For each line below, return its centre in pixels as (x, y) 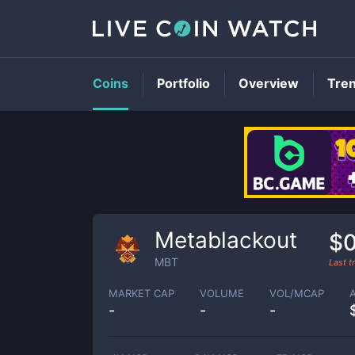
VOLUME (222, 293)
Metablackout (226, 240)
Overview (269, 83)
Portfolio (183, 83)
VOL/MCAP (297, 293)
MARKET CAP (141, 293)
